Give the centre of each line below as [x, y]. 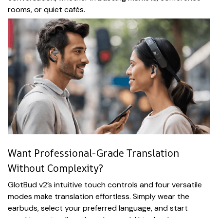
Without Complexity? [55, 168]
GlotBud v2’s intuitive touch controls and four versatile [105, 184]
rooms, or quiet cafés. [46, 9]
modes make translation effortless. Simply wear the [99, 196]
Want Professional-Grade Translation [93, 153]
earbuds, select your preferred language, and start [98, 208]
